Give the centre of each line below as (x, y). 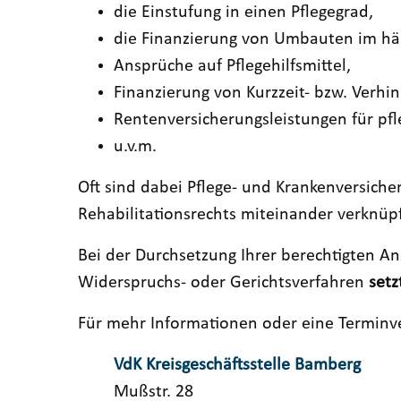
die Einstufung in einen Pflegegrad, (243, 13)
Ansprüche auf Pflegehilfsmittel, (232, 67)
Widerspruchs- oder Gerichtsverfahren (223, 283)
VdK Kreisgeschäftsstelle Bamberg (237, 366)
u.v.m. (135, 147)
